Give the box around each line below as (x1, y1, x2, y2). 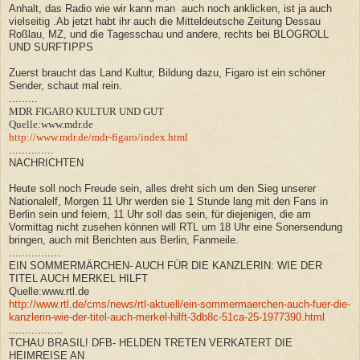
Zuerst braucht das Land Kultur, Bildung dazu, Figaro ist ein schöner (9, 66, 325, 79)
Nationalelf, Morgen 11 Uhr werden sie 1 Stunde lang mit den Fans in (9, 194, 328, 207)
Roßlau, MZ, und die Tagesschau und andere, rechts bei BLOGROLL (9, 27, 329, 40)
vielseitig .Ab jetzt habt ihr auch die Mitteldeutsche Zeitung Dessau (9, 14, 321, 27)
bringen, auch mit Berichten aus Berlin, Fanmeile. (9, 233, 239, 246)
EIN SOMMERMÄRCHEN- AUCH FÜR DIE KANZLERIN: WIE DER (9, 259, 322, 272)
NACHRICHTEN (9, 156, 84, 169)
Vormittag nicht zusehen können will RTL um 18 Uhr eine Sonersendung (9, 220, 342, 233)
